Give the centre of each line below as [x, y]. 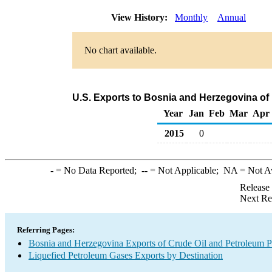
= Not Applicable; [185, 170]
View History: [141, 17]
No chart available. [121, 50]
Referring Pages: [46, 230]
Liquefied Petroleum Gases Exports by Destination [126, 255]
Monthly [191, 17]
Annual [232, 17]
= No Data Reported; [97, 170]
